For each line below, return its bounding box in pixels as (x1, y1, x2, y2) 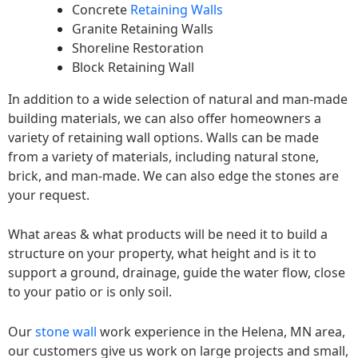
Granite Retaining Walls (72, 19, 213, 38)
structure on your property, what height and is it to (8, 245, 316, 263)
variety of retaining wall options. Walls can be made (8, 128, 319, 146)
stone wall (35, 322, 97, 340)
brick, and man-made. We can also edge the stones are (8, 166, 339, 185)
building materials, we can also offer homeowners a (8, 109, 321, 127)
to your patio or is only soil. (8, 283, 172, 301)
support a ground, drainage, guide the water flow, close (8, 264, 345, 282)
